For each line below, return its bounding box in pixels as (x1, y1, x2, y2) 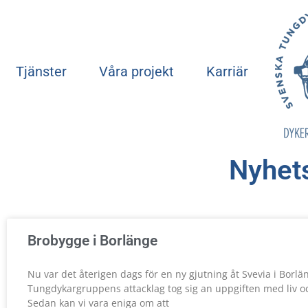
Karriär (206, 63, 248, 80)
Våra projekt (98, 63, 174, 80)
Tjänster (16, 63, 67, 80)
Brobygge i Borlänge (27, 232, 157, 249)
